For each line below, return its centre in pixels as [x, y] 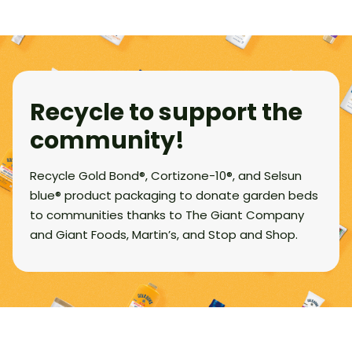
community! [107, 141]
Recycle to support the [166, 112]
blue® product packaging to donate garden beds [174, 195]
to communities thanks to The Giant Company [167, 215]
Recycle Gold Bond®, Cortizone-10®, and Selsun [166, 176]
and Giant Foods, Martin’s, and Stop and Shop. [164, 235]
